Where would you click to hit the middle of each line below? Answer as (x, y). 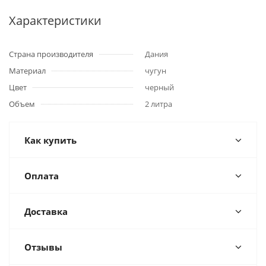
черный (159, 87)
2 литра (159, 104)
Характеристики (55, 20)
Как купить (50, 140)
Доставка (46, 211)
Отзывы (43, 247)
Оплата (42, 176)
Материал (27, 71)
